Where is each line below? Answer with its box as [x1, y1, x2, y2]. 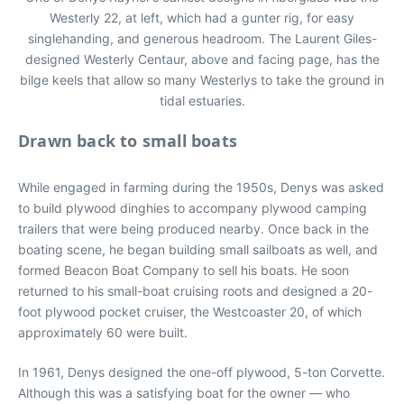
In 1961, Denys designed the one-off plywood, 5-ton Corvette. [18, 364, 385, 380]
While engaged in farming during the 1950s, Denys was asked [18, 179, 384, 195]
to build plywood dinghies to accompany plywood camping [18, 200, 367, 216]
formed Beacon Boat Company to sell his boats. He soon [18, 262, 349, 278]
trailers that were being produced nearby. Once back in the [18, 221, 369, 236]
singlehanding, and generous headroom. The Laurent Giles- [27, 31, 377, 46]
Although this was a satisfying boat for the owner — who [18, 385, 350, 400]
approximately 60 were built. [18, 325, 188, 340]
